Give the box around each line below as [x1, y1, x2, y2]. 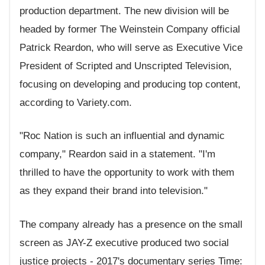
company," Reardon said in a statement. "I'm [20, 148, 215, 160]
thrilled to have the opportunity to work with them [20, 167, 234, 179]
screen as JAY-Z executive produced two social [20, 237, 229, 248]
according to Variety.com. [20, 96, 132, 108]
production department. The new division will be [20, 5, 229, 17]
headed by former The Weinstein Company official [20, 23, 240, 35]
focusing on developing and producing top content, [20, 78, 241, 90]
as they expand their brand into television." [20, 185, 208, 197]
